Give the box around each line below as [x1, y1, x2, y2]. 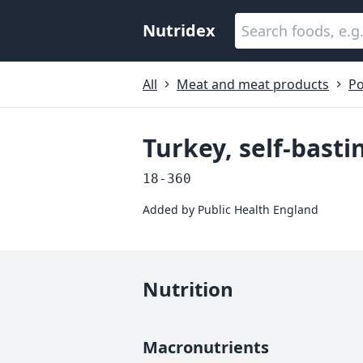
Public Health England [198, 202, 318, 217]
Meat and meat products [177, 75, 329, 93]
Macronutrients [143, 336, 269, 358]
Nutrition [143, 275, 233, 302]
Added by [143, 202, 198, 217]
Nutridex [143, 19, 216, 41]
